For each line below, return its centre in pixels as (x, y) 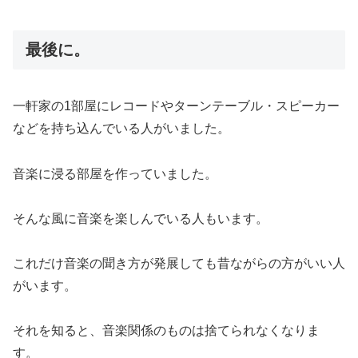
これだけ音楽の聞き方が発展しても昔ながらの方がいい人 (179, 264)
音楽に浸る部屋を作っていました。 (121, 174)
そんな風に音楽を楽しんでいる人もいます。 (141, 219)
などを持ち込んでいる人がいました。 (121, 129)
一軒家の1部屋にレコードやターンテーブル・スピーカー (176, 106)
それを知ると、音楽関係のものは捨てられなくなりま (166, 331)
